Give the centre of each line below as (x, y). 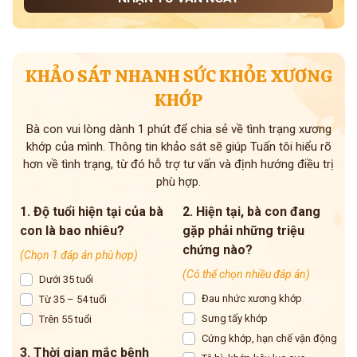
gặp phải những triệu (243, 231)
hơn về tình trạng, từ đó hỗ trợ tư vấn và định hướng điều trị (178, 165)
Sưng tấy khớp (235, 319)
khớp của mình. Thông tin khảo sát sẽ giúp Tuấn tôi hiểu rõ (178, 147)
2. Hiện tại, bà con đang (251, 212)
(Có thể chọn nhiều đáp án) (246, 275)
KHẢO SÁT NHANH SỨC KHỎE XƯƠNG (178, 76)
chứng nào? (218, 250)
